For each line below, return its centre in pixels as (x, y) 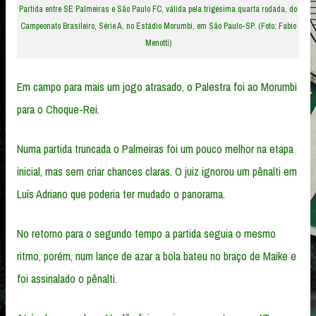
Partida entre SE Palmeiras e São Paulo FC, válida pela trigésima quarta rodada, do (158, 9)
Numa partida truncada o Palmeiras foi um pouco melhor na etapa (155, 148)
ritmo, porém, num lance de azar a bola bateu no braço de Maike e (157, 256)
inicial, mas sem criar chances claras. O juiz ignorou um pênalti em (157, 171)
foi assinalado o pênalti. (67, 278)
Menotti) (158, 43)
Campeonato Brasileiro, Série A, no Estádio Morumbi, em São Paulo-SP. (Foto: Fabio (158, 26)
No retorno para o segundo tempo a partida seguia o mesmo (146, 233)
